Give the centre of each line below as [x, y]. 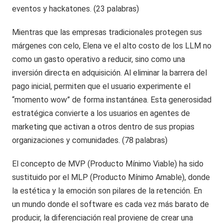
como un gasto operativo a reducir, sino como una [99, 59]
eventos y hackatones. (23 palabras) [76, 8]
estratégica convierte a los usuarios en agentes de [101, 113]
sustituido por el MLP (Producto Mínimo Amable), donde [111, 177]
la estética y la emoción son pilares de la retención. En [107, 190]
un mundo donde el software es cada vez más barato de [111, 204]
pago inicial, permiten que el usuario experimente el [101, 86]
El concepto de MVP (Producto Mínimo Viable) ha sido [108, 163]
